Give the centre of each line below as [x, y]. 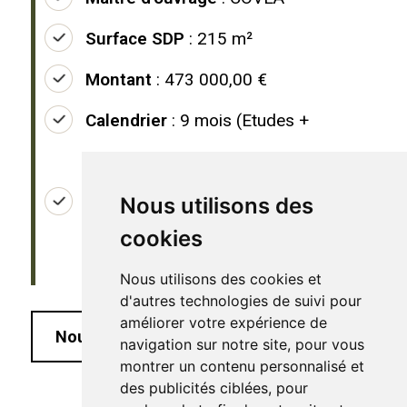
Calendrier [126, 120]
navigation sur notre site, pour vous [242, 344]
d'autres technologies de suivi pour [240, 301]
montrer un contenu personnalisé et [242, 366]
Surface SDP [135, 39]
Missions [121, 202]
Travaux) [119, 161]
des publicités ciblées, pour [213, 388]
